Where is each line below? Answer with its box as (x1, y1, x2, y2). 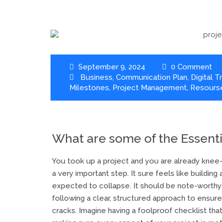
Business (80, 73, 112, 82)
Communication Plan (115, 73, 187, 82)
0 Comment (168, 62, 212, 71)
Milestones (69, 83, 109, 92)
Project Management (112, 83, 187, 92)
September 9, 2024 (76, 62, 145, 71)
